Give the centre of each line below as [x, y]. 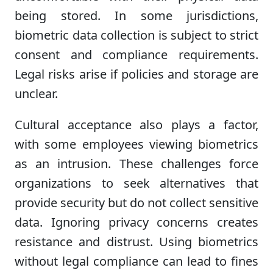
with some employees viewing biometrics [136, 144]
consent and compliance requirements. [136, 55]
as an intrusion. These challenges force [136, 164]
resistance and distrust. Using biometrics [136, 242]
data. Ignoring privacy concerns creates [136, 222]
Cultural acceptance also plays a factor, [136, 125]
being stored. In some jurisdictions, [136, 16]
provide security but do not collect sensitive [136, 203]
